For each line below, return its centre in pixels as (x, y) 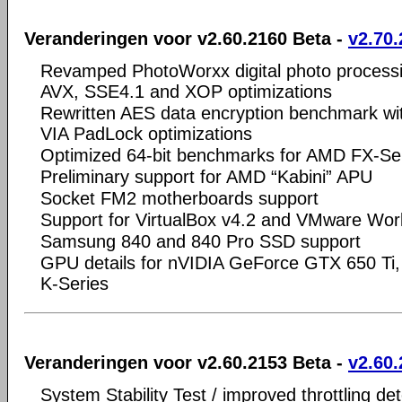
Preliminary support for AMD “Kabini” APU (206, 177)
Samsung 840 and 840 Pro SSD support (201, 241)
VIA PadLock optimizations (146, 134)
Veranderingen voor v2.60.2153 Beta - (186, 362)
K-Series (74, 284)
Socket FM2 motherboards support (179, 198)
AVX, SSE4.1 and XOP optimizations (186, 92)
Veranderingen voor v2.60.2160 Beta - (186, 39)
